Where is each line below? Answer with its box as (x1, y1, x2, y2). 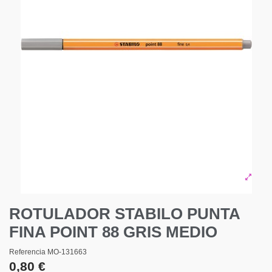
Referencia (9, 247, 46, 256)
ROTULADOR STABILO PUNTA (9, 205, 240, 223)
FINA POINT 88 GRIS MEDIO (9, 223, 217, 241)
